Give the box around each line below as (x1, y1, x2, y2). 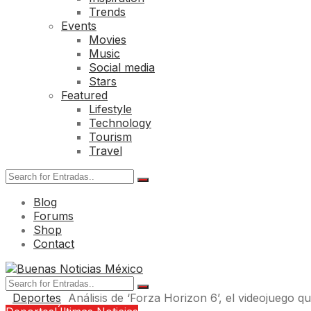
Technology (89, 115, 151, 130)
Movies (89, 32, 126, 47)
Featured (61, 87, 108, 102)
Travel (89, 143, 122, 158)
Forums (33, 208, 74, 223)
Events (61, 18, 96, 33)
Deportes (12, 290, 61, 305)
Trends (89, 4, 126, 19)
